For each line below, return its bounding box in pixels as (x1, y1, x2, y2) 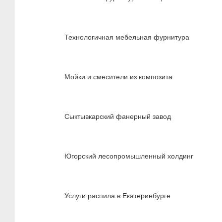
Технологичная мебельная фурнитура (64, 33, 189, 41)
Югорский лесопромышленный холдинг (64, 152, 193, 160)
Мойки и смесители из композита (64, 72, 172, 81)
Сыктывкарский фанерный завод (64, 112, 171, 120)
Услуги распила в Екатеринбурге (64, 191, 170, 200)
